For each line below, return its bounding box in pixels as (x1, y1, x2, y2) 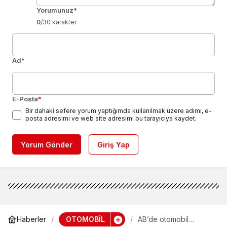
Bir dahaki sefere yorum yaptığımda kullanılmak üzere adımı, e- (25, 106, 212, 115)
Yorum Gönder (21, 140, 72, 149)
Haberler (17, 215, 46, 224)
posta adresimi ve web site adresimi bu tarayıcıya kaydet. (25, 114, 197, 122)
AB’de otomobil (138, 215, 188, 224)
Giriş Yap (97, 140, 130, 149)
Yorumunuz (36, 6, 73, 14)
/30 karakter (41, 18, 77, 26)
